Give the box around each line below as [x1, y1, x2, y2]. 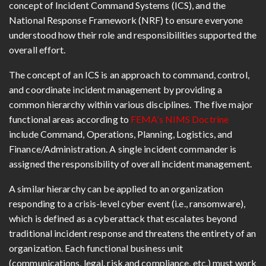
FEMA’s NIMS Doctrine [131, 113, 229, 125]
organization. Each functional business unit [9, 242, 183, 254]
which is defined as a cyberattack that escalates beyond [9, 212, 237, 224]
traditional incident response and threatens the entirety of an [9, 227, 256, 239]
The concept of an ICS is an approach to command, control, [9, 68, 249, 80]
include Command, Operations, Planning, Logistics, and [9, 128, 233, 140]
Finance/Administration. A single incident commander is [9, 142, 237, 154]
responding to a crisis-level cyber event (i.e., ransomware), [9, 197, 246, 209]
